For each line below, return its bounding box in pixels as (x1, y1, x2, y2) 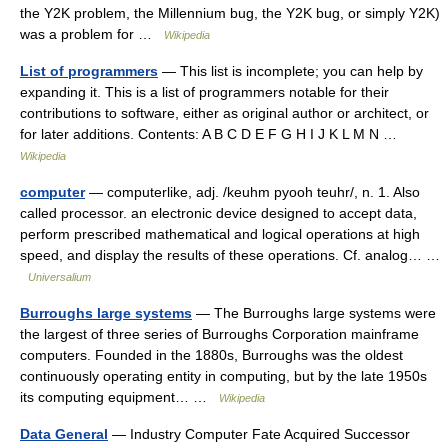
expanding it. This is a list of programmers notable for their (20, 84, 389, 100)
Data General (20, 426, 108, 442)
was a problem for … (20, 26, 164, 42)
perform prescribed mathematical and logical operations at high (20, 226, 420, 242)
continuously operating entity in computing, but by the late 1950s (20, 368, 427, 384)
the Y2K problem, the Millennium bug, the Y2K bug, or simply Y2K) (20, 5, 440, 21)
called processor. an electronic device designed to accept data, (20, 205, 417, 221)
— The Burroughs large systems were (192, 305, 436, 321)
